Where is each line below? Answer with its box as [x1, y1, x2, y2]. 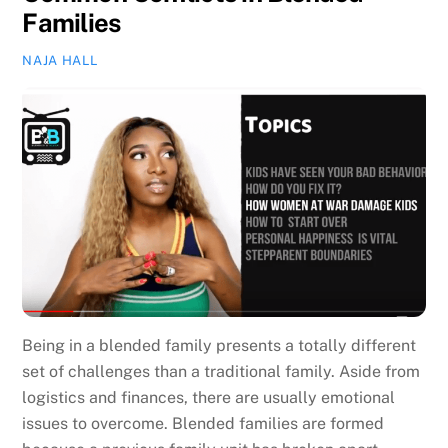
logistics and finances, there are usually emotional [22, 387, 396, 407]
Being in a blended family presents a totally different [22, 335, 417, 355]
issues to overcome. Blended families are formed [22, 413, 385, 433]
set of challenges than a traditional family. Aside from [22, 361, 421, 381]
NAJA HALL [22, 52, 98, 68]
